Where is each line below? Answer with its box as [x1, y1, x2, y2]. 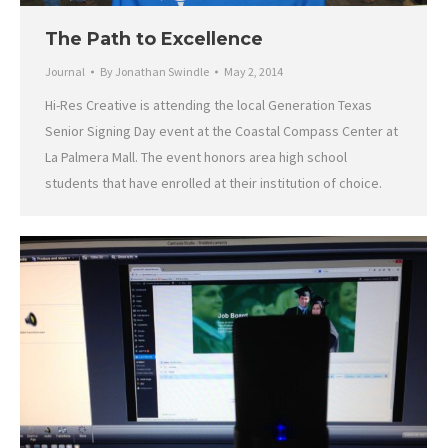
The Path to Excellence [45, 28, 263, 51]
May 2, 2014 [224, 64, 283, 80]
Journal [45, 64, 85, 80]
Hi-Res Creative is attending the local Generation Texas [45, 96, 372, 115]
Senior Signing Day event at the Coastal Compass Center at [45, 122, 398, 141]
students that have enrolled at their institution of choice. [45, 174, 382, 193]
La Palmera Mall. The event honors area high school [45, 148, 347, 167]
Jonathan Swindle [115, 64, 209, 80]
